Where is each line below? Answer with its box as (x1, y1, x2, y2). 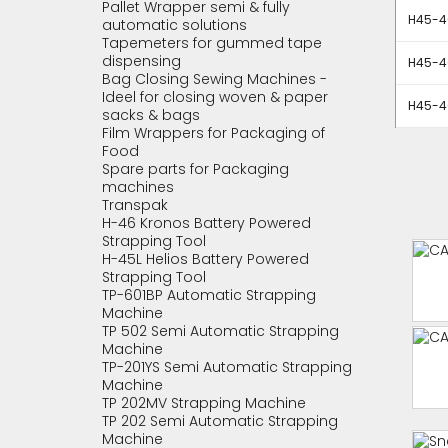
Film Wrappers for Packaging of (102, 123, 325, 143)
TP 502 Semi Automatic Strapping (102, 321, 339, 341)
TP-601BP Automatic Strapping (102, 285, 316, 305)
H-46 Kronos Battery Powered (102, 213, 311, 233)
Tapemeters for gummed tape (102, 33, 322, 53)
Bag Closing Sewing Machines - (102, 69, 327, 89)
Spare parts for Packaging (102, 159, 289, 179)
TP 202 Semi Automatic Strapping (102, 411, 338, 431)
